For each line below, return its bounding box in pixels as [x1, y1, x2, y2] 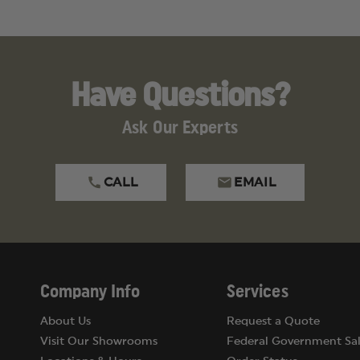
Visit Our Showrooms [39, 336, 157, 347]
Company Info [39, 283, 141, 301]
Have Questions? [71, 79, 289, 112]
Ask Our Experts [122, 119, 238, 137]
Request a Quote [227, 316, 320, 327]
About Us [39, 316, 91, 327]
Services [227, 283, 288, 301]
